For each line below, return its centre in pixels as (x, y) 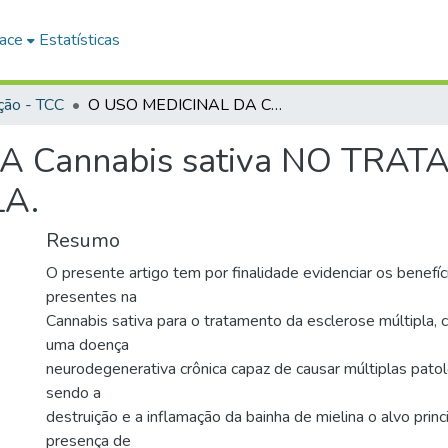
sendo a (73, 393)
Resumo (83, 240)
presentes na (91, 297)
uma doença (87, 345)
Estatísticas (80, 40)
